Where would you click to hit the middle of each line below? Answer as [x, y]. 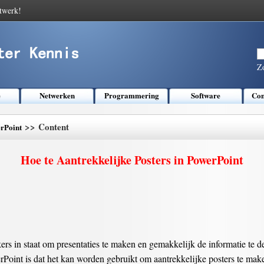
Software [206, 95]
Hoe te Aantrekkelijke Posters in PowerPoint [132, 160]
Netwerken [57, 95]
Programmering [131, 95]
